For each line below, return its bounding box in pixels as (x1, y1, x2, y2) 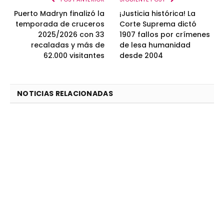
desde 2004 (119, 50, 163, 61)
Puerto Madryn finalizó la (14, 8, 104, 19)
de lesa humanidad (119, 40, 190, 50)
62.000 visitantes (43, 50, 104, 61)
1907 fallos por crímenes (119, 29, 210, 40)
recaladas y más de (31, 40, 104, 50)
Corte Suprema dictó (119, 19, 196, 29)
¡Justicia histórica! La (119, 8, 195, 19)
